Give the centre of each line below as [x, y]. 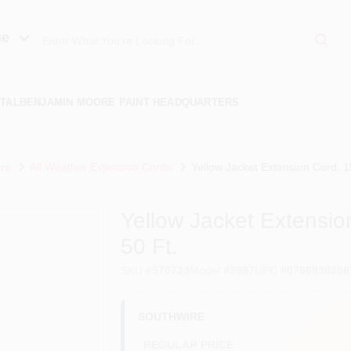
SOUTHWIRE [172, 316]
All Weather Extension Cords [100, 166]
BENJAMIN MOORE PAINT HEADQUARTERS [129, 102]
